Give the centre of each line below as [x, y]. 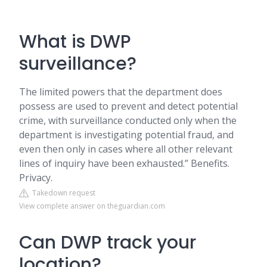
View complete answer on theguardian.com [92, 206]
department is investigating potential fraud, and [126, 135]
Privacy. [36, 178]
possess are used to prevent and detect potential [128, 106]
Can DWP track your [108, 243]
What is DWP [75, 42]
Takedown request [62, 193]
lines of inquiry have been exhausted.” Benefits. [124, 163]
